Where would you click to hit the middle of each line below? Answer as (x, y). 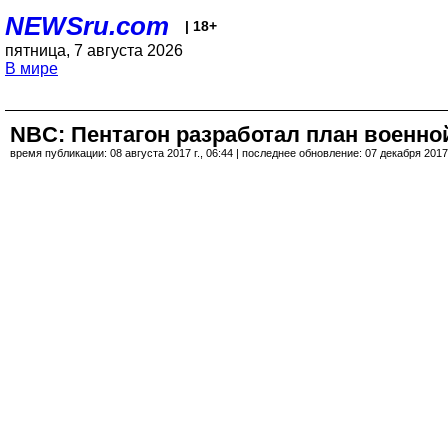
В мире (31, 68)
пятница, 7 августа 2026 (94, 50)
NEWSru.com (87, 26)
